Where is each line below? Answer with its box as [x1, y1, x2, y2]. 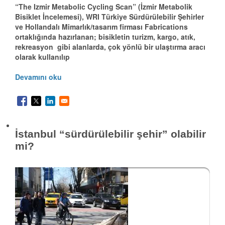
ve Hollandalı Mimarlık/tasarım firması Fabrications [15, 22, 188, 32]
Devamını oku [15, 72, 62, 82]
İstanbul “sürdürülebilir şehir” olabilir [15, 128, 206, 140]
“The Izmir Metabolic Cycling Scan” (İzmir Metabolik [15, 2, 192, 12]
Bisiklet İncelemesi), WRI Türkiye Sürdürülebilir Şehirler [15, 12, 204, 22]
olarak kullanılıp [15, 52, 70, 62]
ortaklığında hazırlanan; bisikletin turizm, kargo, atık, [15, 32, 195, 42]
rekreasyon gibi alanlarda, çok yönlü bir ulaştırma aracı [15, 42, 205, 52]
